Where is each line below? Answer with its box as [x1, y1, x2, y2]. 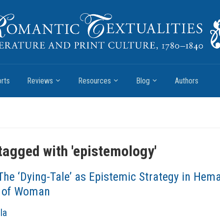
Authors [175, 76, 198, 85]
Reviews [27, 76, 53, 85]
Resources [78, 76, 111, 85]
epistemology [73, 142, 154, 160]
